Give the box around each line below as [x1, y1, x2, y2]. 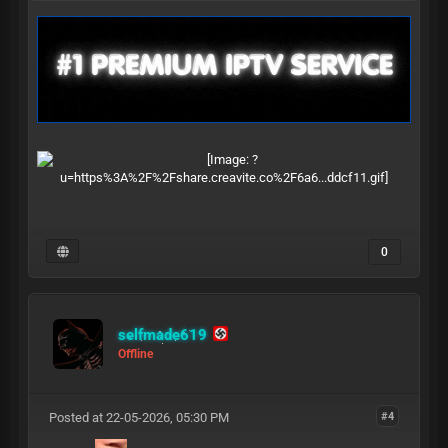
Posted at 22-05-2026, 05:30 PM [48, 409, 229, 425]
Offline [118, 347, 153, 362]
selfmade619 [118, 326, 207, 345]
